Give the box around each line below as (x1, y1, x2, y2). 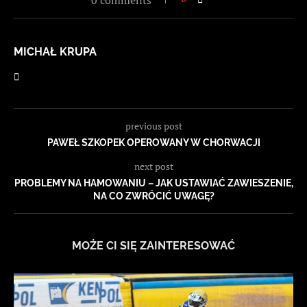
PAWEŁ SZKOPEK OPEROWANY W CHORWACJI (47, 137, 260, 149)
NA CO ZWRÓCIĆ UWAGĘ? (93, 191, 214, 202)
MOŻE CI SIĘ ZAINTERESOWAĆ (72, 239, 235, 253)
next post (134, 160, 173, 173)
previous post (125, 119, 182, 133)
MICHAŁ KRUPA (14, 45, 97, 59)
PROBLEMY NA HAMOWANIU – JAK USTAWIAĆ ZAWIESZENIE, (14, 177, 293, 189)
